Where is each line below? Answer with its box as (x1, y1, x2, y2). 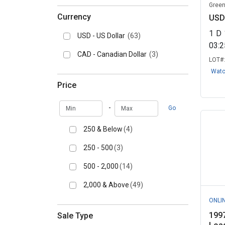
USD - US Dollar (77, 32, 127, 40)
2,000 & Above (83, 181, 129, 189)
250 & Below (83, 125, 123, 133)
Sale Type (57, 211, 93, 220)
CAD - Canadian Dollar (77, 50, 148, 58)
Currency (57, 12, 91, 22)
